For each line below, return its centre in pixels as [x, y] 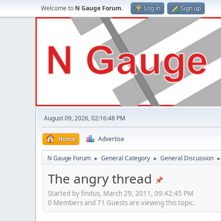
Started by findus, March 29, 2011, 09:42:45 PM [121, 193]
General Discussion [187, 158]
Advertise [111, 139]
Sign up [191, 8]
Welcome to [58, 8]
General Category [126, 158]
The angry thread [100, 179]
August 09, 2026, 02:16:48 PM [85, 118]
